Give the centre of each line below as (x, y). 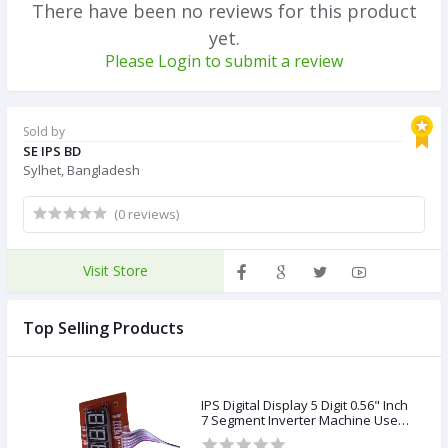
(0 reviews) (146, 213)
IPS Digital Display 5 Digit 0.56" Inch (304, 405)
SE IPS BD (52, 150)
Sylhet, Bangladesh (81, 169)
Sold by (44, 131)
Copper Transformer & (269, 435)
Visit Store (115, 271)
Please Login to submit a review (224, 60)
